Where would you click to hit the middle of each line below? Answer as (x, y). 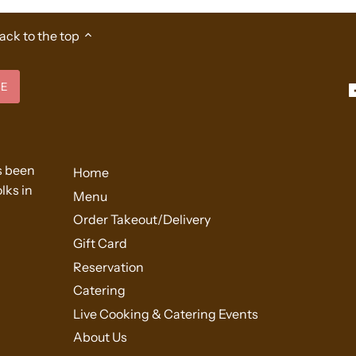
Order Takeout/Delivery (142, 220)
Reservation (109, 267)
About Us (101, 337)
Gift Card (101, 244)
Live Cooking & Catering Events (166, 313)
